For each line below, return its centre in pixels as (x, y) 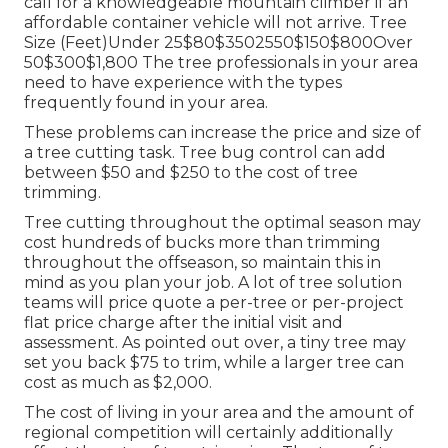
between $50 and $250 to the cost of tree (191, 173)
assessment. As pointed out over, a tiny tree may (215, 343)
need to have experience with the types (183, 83)
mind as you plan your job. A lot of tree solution (213, 283)
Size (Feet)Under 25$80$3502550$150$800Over (218, 43)
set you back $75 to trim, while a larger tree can (214, 363)
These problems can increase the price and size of (222, 133)
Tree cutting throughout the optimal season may (222, 223)
